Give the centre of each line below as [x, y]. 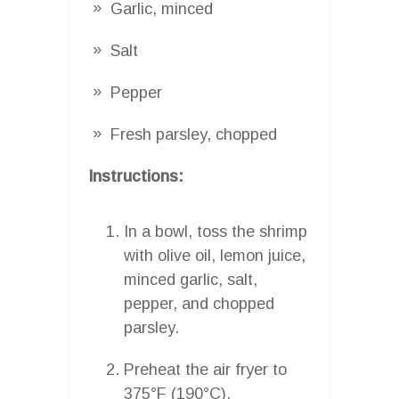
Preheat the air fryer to [205, 369]
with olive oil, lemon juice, [215, 255]
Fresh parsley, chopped [194, 134]
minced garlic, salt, [191, 279]
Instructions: [136, 176]
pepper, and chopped [199, 303]
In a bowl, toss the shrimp [216, 231]
